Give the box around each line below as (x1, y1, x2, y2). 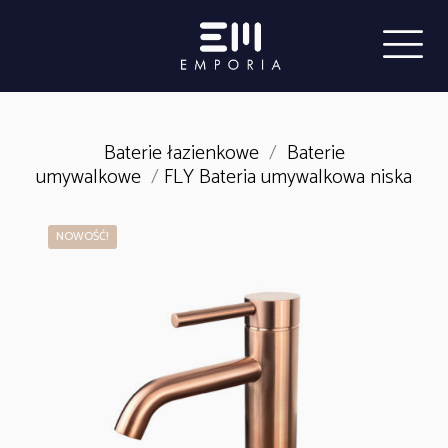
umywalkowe (36, 160, 141, 194)
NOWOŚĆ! (56, 226, 109, 246)
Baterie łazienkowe (103, 136, 259, 170)
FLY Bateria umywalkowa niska (164, 160, 412, 194)
